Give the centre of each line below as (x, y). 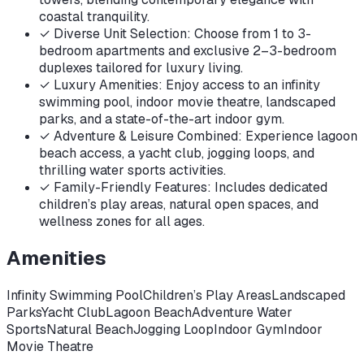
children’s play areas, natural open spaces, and (179, 204)
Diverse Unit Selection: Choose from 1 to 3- (182, 33)
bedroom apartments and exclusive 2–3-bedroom (188, 50)
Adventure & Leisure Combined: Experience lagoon (206, 136)
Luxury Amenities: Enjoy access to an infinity (187, 84)
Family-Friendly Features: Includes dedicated (191, 187)
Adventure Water (242, 313)
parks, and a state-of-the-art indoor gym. (162, 119)
